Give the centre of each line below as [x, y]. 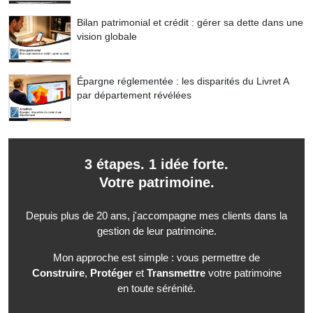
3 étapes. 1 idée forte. [156, 165]
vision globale [107, 37]
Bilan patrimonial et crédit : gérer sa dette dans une [190, 23]
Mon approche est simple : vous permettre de [156, 258]
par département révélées [134, 95]
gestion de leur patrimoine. [156, 231]
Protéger [111, 273]
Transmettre [176, 273]
